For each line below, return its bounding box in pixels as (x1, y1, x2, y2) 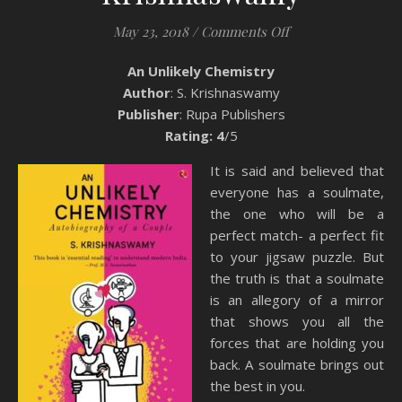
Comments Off (201, 22, 289, 40)
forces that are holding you (210, 334, 384, 352)
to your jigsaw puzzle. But (210, 248, 384, 266)
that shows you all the (210, 312, 384, 330)
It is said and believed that (210, 162, 384, 179)
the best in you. (210, 377, 305, 395)
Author (122, 83, 170, 101)
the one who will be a (210, 205, 384, 223)
